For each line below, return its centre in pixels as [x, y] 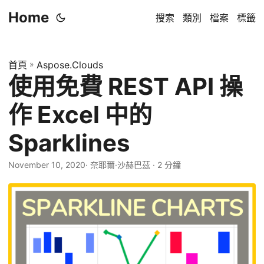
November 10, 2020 [47, 165]
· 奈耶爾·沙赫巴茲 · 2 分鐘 [133, 165]
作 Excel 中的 [80, 115]
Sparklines [69, 143]
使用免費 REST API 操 [126, 86]
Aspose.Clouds [70, 65]
